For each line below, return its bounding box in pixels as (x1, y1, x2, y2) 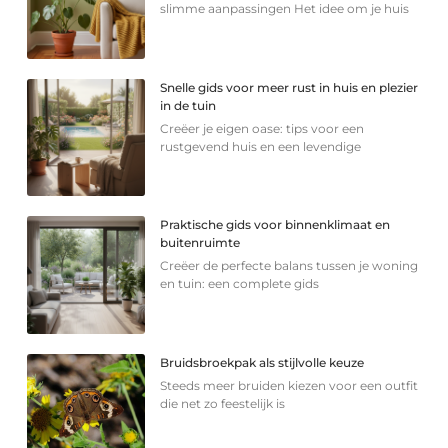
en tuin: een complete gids (160, 276, 320, 292)
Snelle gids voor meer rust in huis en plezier (160, 79, 419, 95)
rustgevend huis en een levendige (160, 138, 362, 154)
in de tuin (160, 97, 217, 113)
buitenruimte (160, 235, 241, 251)
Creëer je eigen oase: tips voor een (160, 120, 365, 136)
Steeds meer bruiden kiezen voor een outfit (160, 378, 419, 394)
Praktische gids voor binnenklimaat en (160, 217, 391, 233)
